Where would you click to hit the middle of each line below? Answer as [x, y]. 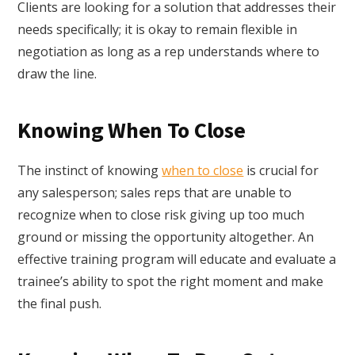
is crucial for [281, 171]
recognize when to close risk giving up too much [161, 215]
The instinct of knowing [90, 171]
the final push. [60, 304]
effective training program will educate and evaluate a [177, 260]
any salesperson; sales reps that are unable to [155, 193]
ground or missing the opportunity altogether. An [166, 237]
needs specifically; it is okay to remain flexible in [158, 30]
